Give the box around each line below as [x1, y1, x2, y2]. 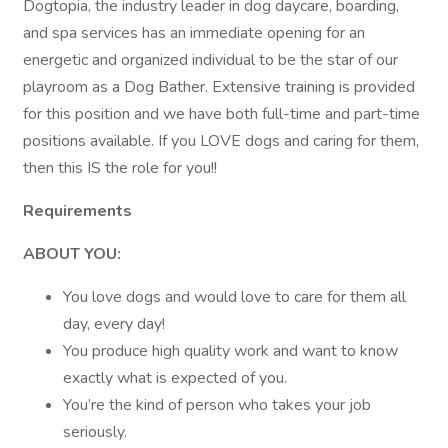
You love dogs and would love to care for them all [63, 286, 406, 308]
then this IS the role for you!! [23, 157, 217, 179]
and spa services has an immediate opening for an [23, 22, 365, 44]
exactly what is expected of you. [63, 367, 287, 389]
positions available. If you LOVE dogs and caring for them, [23, 130, 419, 152]
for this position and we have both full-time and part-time [23, 103, 420, 125]
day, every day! [63, 313, 165, 335]
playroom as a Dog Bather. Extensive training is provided [23, 76, 415, 98]
